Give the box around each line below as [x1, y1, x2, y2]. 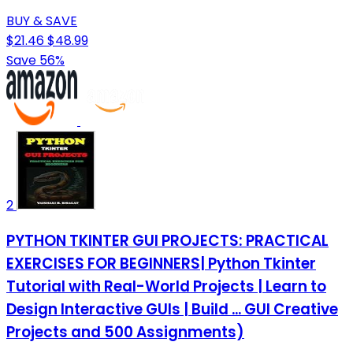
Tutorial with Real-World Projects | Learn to [6, 276, 326, 298]
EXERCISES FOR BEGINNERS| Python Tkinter [6, 253, 316, 275]
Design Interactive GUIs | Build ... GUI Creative [6, 299, 338, 321]
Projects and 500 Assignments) [6, 321, 244, 344]
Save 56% [6, 50, 65, 69]
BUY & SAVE [6, 11, 77, 30]
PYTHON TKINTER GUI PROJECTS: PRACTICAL [6, 230, 329, 252]
